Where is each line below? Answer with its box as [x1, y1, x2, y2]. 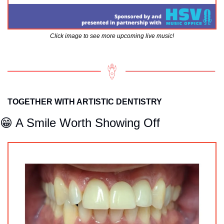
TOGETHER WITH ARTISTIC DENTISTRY [7, 97, 162, 106]
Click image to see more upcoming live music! [50, 32, 174, 40]
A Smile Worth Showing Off [12, 116, 160, 130]
